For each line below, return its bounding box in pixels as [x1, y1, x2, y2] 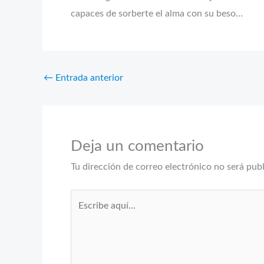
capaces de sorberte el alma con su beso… [71, 8, 243, 18]
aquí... [70, 209, 95, 219]
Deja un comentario [71, 138, 204, 154]
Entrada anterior [53, 72, 123, 82]
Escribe [70, 192, 100, 202]
